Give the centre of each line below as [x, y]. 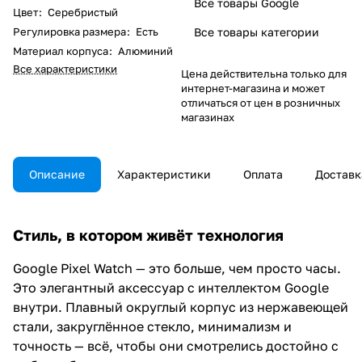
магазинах [208, 117]
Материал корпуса [61, 51]
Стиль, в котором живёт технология [148, 235]
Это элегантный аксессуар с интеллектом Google [171, 287]
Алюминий [145, 51]
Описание [57, 174]
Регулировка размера [69, 31]
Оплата [263, 174]
